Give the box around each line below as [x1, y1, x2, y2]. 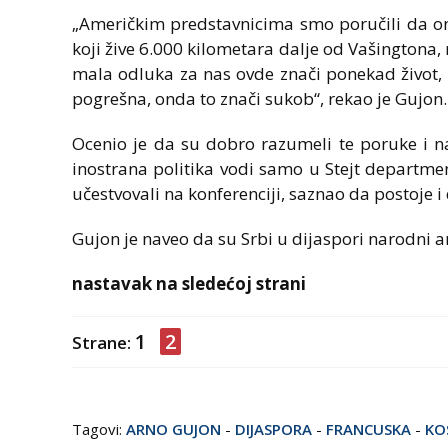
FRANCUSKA [326, 419, 411, 440]
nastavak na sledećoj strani [72, 272, 306, 296]
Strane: [72, 331, 135, 355]
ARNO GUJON [126, 419, 221, 440]
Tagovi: [72, 419, 126, 440]
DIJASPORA [235, 419, 312, 440]
